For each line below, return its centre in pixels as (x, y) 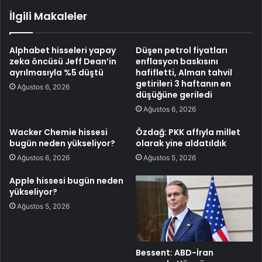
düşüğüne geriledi (174, 95)
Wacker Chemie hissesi (58, 132)
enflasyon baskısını (177, 62)
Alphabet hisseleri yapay (63, 51)
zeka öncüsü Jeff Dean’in (63, 62)
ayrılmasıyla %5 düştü (56, 73)
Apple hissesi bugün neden (66, 181)
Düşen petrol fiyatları (182, 51)
